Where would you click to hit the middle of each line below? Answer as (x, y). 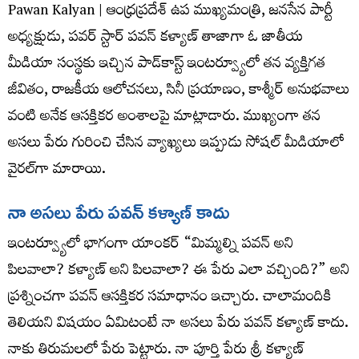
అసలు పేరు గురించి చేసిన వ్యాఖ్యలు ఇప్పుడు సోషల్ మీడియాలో (176, 145)
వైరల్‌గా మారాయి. (57, 171)
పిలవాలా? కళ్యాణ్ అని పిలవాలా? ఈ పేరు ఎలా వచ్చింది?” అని (179, 272)
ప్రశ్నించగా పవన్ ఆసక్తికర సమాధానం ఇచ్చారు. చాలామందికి (170, 299)
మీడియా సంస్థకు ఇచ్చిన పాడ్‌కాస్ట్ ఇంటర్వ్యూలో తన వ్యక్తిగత (167, 66)
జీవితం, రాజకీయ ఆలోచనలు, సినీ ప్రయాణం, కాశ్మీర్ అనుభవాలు (179, 92)
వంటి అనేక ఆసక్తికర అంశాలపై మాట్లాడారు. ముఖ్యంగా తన (164, 119)
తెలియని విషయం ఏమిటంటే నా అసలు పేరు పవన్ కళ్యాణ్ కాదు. (178, 325)
